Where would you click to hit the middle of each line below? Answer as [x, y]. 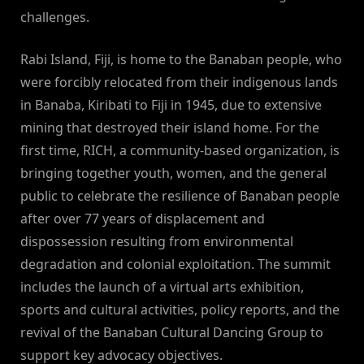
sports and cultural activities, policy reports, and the [180, 310]
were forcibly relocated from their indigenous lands [179, 82]
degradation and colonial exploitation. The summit [175, 264]
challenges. [55, 17]
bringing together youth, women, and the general [173, 173]
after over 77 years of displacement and [143, 219]
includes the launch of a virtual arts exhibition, [162, 287]
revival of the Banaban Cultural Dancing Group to [172, 333]
